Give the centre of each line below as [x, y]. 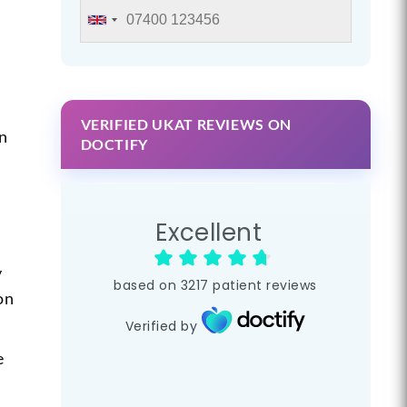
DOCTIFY [114, 144]
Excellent [208, 233]
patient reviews [265, 286]
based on [145, 286]
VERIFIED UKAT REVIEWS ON [186, 124]
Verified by [161, 327]
